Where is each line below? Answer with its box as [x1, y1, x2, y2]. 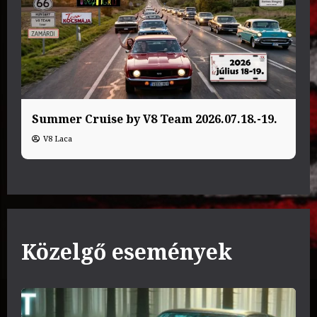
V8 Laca [43, 132, 72, 144]
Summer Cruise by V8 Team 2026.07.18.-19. [32, 110, 277, 127]
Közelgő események [21, 236, 232, 266]
